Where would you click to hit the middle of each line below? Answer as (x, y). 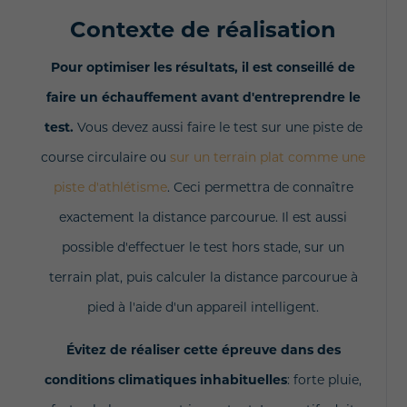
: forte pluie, (324, 381)
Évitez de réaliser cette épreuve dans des (203, 351)
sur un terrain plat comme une (268, 159)
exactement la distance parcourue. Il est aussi (203, 218)
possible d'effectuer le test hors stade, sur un (203, 248)
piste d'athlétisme (110, 189)
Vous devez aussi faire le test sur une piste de (219, 129)
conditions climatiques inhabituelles (166, 381)
